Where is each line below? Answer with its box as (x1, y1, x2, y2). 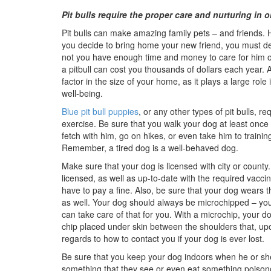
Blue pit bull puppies (62, 105, 139, 117)
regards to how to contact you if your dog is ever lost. (62, 232, 264, 244)
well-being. (62, 87, 103, 99)
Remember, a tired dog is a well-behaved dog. (62, 141, 238, 154)
